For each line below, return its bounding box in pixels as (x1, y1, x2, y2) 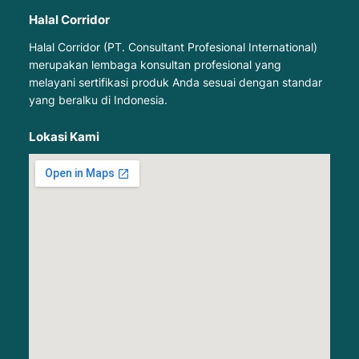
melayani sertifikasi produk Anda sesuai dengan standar (28, 75, 322, 90)
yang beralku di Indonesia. (28, 93, 167, 107)
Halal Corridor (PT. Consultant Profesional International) (28, 40, 317, 54)
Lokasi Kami (28, 129, 99, 144)
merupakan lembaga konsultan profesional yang (28, 58, 281, 72)
